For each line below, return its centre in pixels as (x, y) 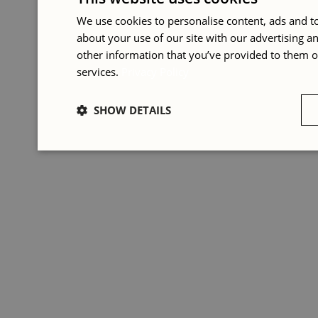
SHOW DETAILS (132, 110)
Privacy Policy (155, 72)
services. (99, 72)
